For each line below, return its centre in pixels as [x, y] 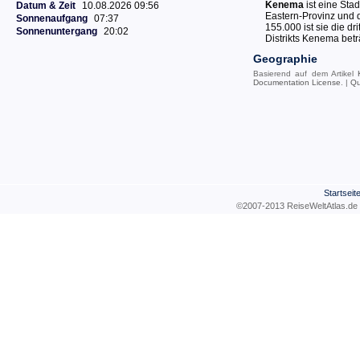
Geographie [285, 59]
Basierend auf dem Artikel [305, 74]
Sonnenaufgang [52, 18]
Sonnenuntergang [57, 31]
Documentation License [297, 82]
